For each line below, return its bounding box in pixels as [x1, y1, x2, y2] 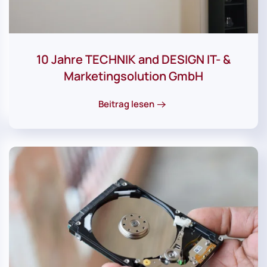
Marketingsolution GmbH [64, 67, 203, 84]
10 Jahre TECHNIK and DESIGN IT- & [36, 51, 231, 67]
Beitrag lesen [98, 98, 154, 111]
